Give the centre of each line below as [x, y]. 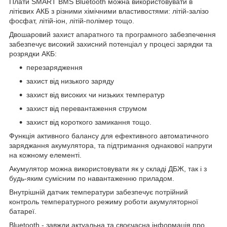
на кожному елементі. [46, 155]
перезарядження [54, 67]
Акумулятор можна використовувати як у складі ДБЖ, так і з [108, 168]
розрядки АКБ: [33, 53]
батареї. [23, 211]
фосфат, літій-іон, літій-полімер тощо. [73, 21]
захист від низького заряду [70, 81]
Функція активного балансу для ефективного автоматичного [109, 136]
